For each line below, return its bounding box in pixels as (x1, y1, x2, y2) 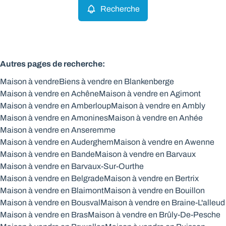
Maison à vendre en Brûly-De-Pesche (88, 209, 220, 220)
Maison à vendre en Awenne (114, 136, 214, 148)
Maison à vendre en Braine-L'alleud (100, 197, 225, 208)
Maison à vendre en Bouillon (104, 185, 205, 196)
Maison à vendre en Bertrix (104, 173, 199, 184)
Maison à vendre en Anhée (108, 112, 203, 124)
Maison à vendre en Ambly (111, 100, 205, 111)
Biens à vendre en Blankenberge (59, 76, 174, 87)
